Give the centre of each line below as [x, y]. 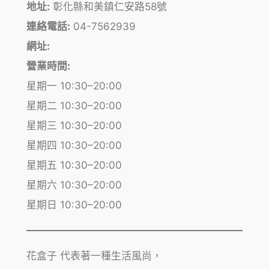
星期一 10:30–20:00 [74, 86]
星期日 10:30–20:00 [74, 204]
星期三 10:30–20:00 [74, 125]
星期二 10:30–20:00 [74, 105]
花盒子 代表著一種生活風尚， [94, 256]
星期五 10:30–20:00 [74, 165]
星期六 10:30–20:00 [74, 185]
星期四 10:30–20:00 [74, 145]
